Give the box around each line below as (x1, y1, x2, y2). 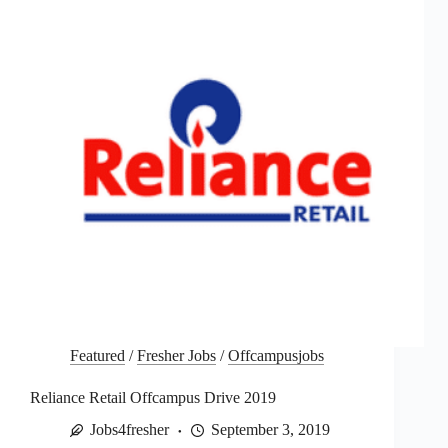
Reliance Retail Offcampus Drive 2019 (30, 388, 276, 406)
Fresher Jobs (137, 346, 216, 364)
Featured (70, 346, 125, 364)
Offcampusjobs (228, 346, 324, 364)
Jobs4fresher (90, 421, 169, 439)
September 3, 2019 (211, 421, 330, 439)
